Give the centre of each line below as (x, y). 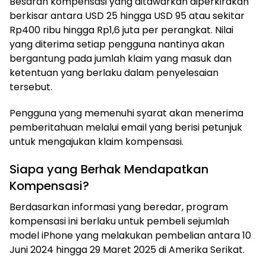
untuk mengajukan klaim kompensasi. (96, 142)
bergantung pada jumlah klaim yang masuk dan (121, 59)
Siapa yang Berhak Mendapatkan (109, 170)
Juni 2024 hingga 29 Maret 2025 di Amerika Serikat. (127, 250)
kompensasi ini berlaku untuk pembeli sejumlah (119, 221)
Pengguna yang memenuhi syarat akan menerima (126, 113)
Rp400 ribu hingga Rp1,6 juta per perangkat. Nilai (121, 30)
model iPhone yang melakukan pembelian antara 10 (130, 236)
